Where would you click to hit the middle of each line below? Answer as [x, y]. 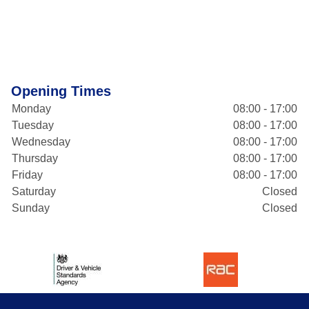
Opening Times [61, 91]
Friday [27, 175]
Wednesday [41, 142]
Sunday [31, 208]
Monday [31, 109]
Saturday [34, 191]
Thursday [35, 158]
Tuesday [33, 125]
